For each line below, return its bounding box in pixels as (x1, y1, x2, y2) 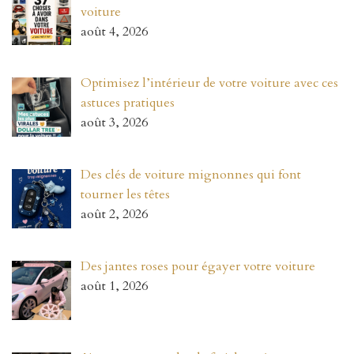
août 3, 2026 (81, 114, 148, 132)
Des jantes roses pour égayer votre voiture (81, 258, 315, 276)
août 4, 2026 (81, 22, 148, 40)
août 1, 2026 (81, 277, 148, 296)
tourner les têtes (81, 186, 170, 204)
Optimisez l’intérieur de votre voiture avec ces (81, 74, 338, 92)
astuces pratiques (81, 94, 175, 112)
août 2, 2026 (81, 205, 148, 224)
